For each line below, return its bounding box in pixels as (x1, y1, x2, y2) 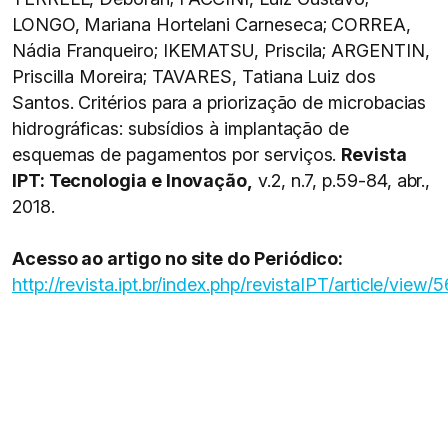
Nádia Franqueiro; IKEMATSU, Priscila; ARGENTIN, (12, 40, 430, 61)
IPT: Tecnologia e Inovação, (12, 170, 254, 191)
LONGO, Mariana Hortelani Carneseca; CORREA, (12, 14, 411, 35)
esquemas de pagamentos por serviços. (12, 144, 342, 165)
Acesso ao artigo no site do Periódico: (12, 248, 344, 269)
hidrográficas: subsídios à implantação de (12, 118, 350, 139)
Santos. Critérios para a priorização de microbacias (12, 92, 427, 113)
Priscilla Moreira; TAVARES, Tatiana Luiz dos (12, 66, 376, 87)
